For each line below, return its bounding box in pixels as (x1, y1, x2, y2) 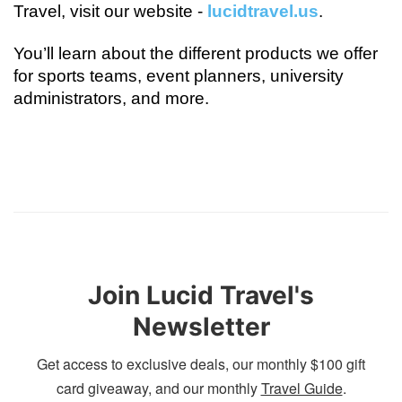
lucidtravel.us (207, 2, 319, 22)
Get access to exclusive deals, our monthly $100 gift (37, 354, 365, 375)
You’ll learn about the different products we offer (13, 44, 379, 64)
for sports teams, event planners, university (13, 66, 345, 86)
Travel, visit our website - (13, 2, 208, 22)
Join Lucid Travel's (88, 280, 314, 311)
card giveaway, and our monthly (56, 378, 261, 399)
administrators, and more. (13, 89, 210, 109)
